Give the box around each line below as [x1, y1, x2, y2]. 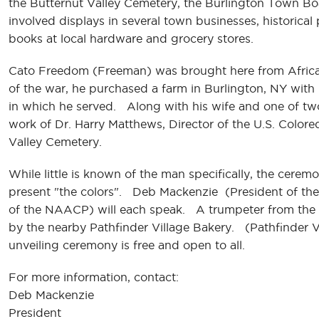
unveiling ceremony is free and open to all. [9, 239, 249, 252]
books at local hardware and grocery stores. [9, 32, 253, 46]
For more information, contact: [9, 271, 179, 284]
